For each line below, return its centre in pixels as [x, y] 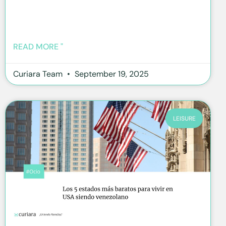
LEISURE [184, 118]
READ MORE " [38, 47]
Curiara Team [39, 74]
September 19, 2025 [111, 74]
